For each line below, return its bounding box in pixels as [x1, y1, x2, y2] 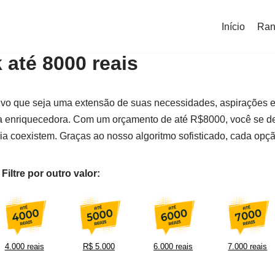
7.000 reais [228, 242, 268, 251]
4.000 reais [4, 242, 44, 251]
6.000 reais [153, 242, 193, 251]
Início [222, 21, 245, 32]
